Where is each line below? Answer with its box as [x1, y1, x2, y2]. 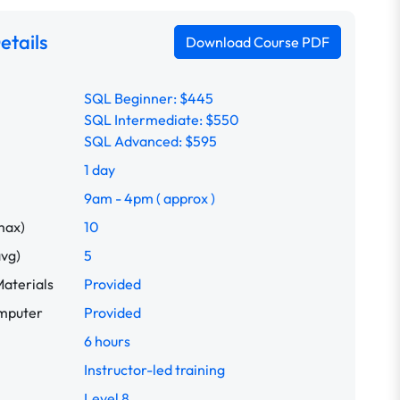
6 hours [84, 332, 130, 350]
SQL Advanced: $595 [84, 132, 217, 150]
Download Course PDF [186, 33, 329, 51]
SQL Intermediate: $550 [84, 111, 239, 129]
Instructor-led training [84, 361, 225, 379]
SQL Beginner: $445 [84, 89, 213, 107]
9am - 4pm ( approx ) [84, 189, 215, 207]
